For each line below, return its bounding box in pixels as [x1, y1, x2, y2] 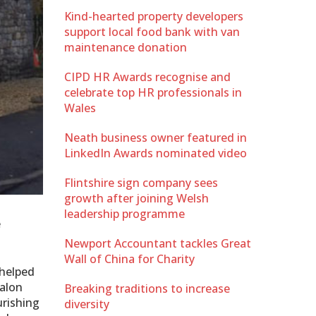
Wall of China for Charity [64, 250, 195, 267]
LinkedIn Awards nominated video [64, 145, 247, 161]
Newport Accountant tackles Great [64, 235, 251, 251]
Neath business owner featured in [64, 129, 247, 145]
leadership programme [64, 205, 185, 221]
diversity [64, 296, 109, 312]
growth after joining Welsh [64, 190, 209, 206]
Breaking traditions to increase [64, 280, 230, 296]
